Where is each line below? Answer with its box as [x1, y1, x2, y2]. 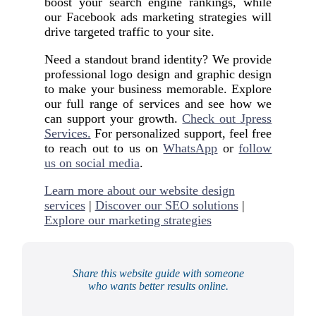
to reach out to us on [44, 141, 164, 156]
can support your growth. [44, 111, 183, 126]
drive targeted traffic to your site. [44, 25, 214, 39]
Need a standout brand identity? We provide [44, 52, 272, 67]
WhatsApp [163, 141, 218, 156]
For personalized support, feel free [90, 126, 272, 141]
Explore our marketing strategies [44, 213, 212, 228]
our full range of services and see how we [44, 97, 272, 111]
